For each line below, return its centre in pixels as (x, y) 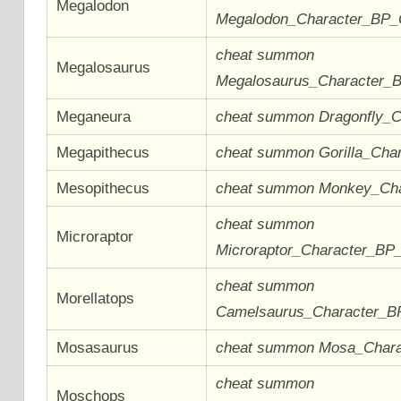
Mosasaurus (98, 347)
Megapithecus (103, 152)
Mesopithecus (103, 188)
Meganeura (94, 116)
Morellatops (96, 298)
